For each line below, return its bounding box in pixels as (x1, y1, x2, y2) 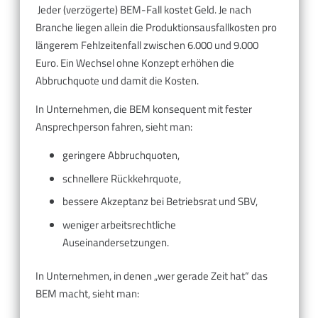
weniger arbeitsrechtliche (62, 216, 176, 233)
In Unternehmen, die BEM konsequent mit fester (35, 101, 252, 118)
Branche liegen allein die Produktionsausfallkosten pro (35, 19, 277, 36)
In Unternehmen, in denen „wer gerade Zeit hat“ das (35, 268, 268, 285)
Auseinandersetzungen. (62, 234, 169, 251)
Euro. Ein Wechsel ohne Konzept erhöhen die (35, 55, 234, 72)
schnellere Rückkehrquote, (62, 170, 181, 187)
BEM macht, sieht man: (35, 285, 139, 302)
